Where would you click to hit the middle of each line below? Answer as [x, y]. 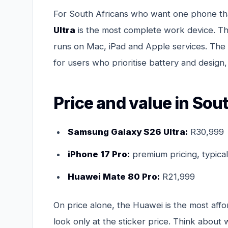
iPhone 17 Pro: [99, 154]
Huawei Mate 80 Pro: [114, 176]
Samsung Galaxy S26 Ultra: [128, 132]
